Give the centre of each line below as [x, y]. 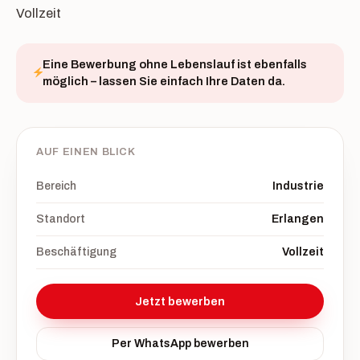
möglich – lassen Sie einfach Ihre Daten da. [164, 81]
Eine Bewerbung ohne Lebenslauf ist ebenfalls [174, 64]
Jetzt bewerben [180, 301]
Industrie [298, 186]
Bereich [56, 186]
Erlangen [298, 219]
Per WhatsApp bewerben [180, 344]
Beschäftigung [76, 252]
